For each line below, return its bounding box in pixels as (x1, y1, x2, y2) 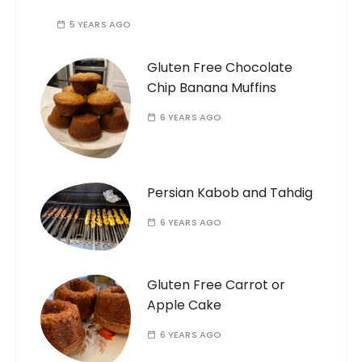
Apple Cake (147, 295, 222, 314)
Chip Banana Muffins (147, 78, 277, 98)
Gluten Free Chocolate (147, 58, 293, 78)
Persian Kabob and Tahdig (147, 183, 314, 202)
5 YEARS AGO (69, 18, 132, 32)
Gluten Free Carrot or (147, 275, 286, 294)
